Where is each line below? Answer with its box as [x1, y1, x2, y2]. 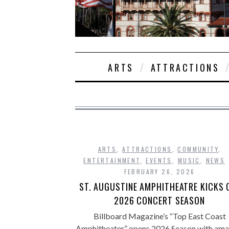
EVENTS [146, 156, 172, 165]
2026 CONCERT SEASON [113, 194, 205, 207]
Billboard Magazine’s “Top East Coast [93, 211, 226, 221]
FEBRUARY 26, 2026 [124, 167, 195, 176]
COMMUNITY [177, 145, 218, 153]
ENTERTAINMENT [83, 156, 141, 165]
